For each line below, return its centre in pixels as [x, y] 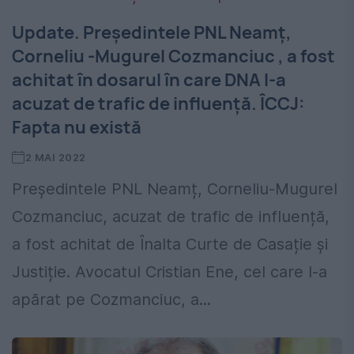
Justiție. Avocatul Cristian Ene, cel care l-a [169, 272]
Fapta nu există [77, 128]
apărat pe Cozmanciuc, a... [111, 300]
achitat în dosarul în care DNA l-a [149, 80]
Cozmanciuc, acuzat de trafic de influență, [171, 217]
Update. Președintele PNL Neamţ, [152, 33]
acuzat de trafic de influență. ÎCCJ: [158, 104]
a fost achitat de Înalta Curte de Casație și [170, 245]
